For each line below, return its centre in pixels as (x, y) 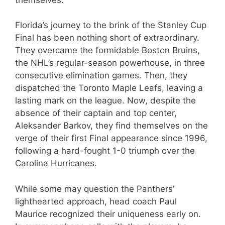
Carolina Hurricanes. (56, 163)
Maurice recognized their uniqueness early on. (108, 214)
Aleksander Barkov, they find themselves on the (111, 126)
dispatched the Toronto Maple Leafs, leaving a (109, 88)
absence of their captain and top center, (96, 113)
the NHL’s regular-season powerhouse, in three (110, 63)
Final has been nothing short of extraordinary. (107, 38)
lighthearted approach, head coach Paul (96, 201)
